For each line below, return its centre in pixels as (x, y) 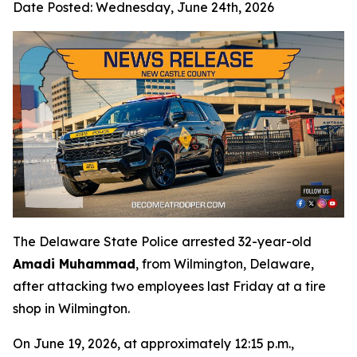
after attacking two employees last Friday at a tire (169, 286)
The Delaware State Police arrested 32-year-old (162, 241)
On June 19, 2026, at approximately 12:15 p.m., (153, 343)
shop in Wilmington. (71, 308)
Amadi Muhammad (74, 263)
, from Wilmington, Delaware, (225, 263)
